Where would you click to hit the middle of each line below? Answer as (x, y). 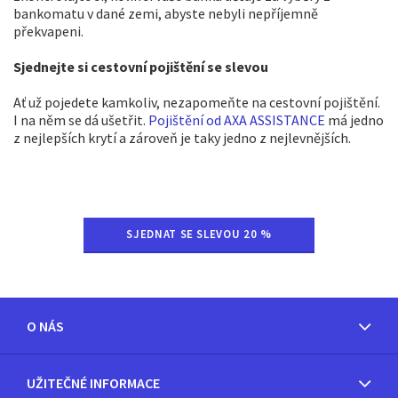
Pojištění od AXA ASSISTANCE (237, 120)
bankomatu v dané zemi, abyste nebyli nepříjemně (166, 13)
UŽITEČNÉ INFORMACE (93, 383)
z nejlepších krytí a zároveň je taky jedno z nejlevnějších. (182, 138)
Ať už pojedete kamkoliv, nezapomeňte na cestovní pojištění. (197, 102)
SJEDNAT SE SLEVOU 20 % (199, 234)
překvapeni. (50, 31)
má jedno (354, 120)
